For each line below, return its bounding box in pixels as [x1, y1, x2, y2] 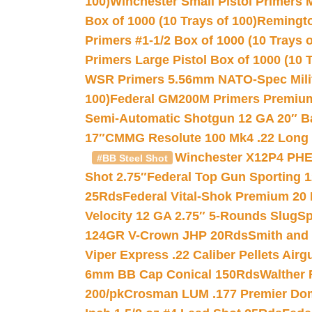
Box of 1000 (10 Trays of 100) [85, 14, 257, 28]
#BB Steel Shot [96, 153, 168, 164]
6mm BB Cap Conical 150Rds [85, 267, 260, 281]
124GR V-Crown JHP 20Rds [85, 228, 248, 242]
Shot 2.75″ [85, 170, 147, 184]
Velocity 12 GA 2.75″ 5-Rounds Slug [85, 209, 297, 223]
